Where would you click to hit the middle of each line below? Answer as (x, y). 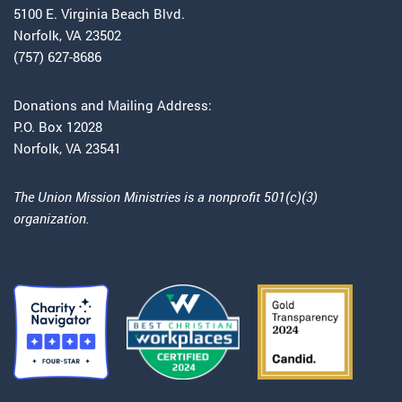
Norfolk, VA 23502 (67, 35)
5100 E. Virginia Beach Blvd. (99, 14)
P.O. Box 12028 (58, 127)
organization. (52, 218)
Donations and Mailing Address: (113, 105)
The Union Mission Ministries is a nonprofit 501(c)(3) (166, 197)
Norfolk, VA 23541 (67, 149)
